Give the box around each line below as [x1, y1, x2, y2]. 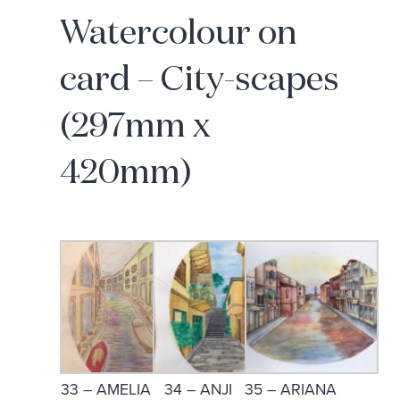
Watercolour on [60, 16, 298, 52]
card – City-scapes [60, 62, 340, 98]
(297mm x [60, 109, 212, 145]
